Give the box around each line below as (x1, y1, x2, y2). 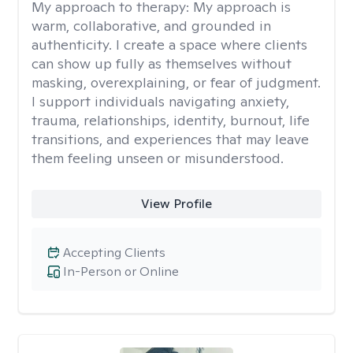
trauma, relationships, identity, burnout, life (32, 111, 310, 129)
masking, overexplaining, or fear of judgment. (32, 73, 321, 91)
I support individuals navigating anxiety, (32, 92, 289, 110)
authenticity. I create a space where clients (32, 35, 307, 54)
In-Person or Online (63, 263, 179, 280)
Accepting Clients (63, 244, 165, 261)
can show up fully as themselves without (32, 54, 292, 72)
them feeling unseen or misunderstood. (32, 149, 284, 167)
